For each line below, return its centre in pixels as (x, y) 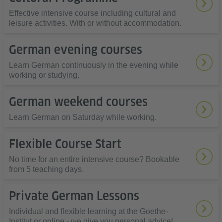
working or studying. (44, 75)
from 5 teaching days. (46, 169)
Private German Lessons (74, 196)
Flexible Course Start (65, 144)
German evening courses (76, 50)
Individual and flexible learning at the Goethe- (88, 211)
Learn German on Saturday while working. (83, 117)
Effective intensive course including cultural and (92, 13)
